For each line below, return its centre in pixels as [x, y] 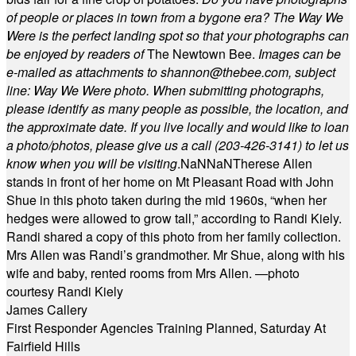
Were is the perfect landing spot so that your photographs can [178, 35]
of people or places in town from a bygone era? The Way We [175, 17]
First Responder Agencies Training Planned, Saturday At [166, 328]
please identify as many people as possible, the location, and [177, 108]
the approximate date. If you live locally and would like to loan [178, 127]
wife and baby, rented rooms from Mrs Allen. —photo [153, 273]
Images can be [300, 54]
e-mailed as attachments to [83, 72]
